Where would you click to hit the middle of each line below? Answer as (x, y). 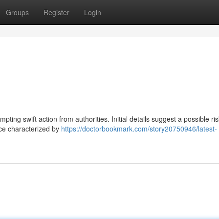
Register (56, 12)
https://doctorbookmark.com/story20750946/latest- (139, 129)
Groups (17, 12)
